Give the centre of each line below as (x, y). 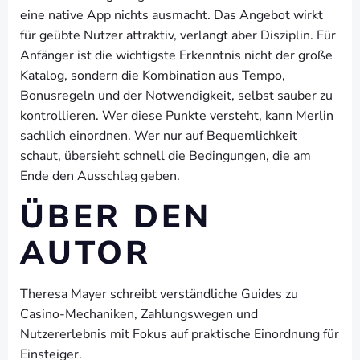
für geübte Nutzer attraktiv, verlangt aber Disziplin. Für (178, 35)
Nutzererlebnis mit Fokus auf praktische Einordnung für (180, 334)
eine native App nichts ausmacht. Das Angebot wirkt (172, 15)
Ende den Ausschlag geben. (100, 176)
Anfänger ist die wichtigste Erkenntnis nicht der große (176, 55)
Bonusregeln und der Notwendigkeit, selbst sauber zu (176, 96)
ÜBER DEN (116, 217)
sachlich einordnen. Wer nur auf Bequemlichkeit (159, 136)
